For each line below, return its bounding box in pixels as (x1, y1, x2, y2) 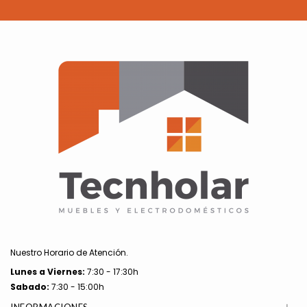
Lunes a (10, 266, 47, 278)
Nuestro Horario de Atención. (10, 247, 128, 258)
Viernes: (47, 266, 85, 278)
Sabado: (10, 281, 49, 293)
